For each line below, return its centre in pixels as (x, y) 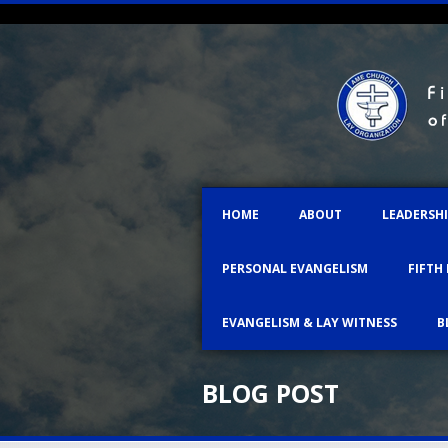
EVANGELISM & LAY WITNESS (309, 322)
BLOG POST (270, 393)
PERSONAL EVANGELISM (295, 268)
